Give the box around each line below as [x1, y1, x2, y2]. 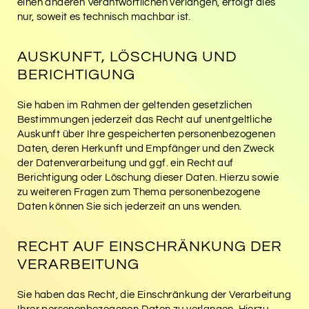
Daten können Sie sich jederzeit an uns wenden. [17, 201, 242, 212]
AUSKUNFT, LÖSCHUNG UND [17, 48, 237, 65]
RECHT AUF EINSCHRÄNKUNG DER [17, 238, 282, 255]
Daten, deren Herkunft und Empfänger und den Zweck [17, 143, 275, 154]
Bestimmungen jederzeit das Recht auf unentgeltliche [17, 114, 272, 125]
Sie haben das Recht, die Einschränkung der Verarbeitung [17, 289, 291, 300]
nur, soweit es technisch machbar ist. [17, 11, 191, 22]
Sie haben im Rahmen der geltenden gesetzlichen [17, 99, 252, 110]
